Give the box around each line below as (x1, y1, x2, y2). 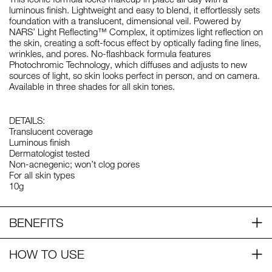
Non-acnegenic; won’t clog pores (9, 158, 140, 170)
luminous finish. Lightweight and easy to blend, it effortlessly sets (9, 4, 260, 16)
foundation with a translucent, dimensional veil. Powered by (9, 15, 241, 27)
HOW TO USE (9, 247, 84, 262)
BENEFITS (9, 216, 64, 230)
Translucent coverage (9, 126, 93, 137)
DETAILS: (9, 115, 45, 126)
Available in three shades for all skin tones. (9, 81, 175, 92)
